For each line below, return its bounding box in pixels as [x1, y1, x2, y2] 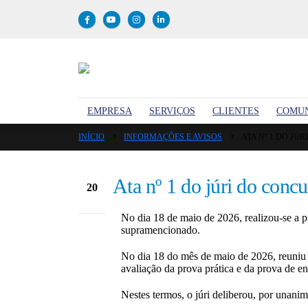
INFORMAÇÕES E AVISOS [124, 132, 222, 142]
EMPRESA [87, 106, 132, 116]
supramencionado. [121, 224, 200, 236]
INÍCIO [78, 132, 104, 142]
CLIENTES [212, 106, 259, 116]
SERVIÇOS [149, 106, 195, 116]
